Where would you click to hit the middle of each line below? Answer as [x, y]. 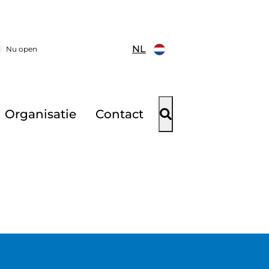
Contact [119, 114]
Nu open [22, 49]
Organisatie [40, 114]
